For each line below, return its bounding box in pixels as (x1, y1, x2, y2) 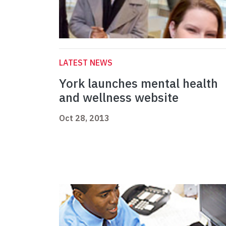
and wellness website (59, 89, 179, 106)
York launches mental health (59, 75, 218, 92)
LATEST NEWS (59, 58, 112, 68)
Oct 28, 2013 (59, 113, 109, 124)
